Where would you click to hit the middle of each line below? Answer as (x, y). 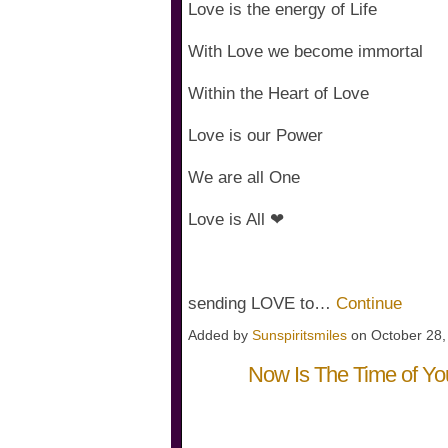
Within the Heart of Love (278, 94)
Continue (369, 304)
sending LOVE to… (262, 304)
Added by (220, 334)
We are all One (244, 178)
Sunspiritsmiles (299, 334)
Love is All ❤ (236, 220)
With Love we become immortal (305, 52)
